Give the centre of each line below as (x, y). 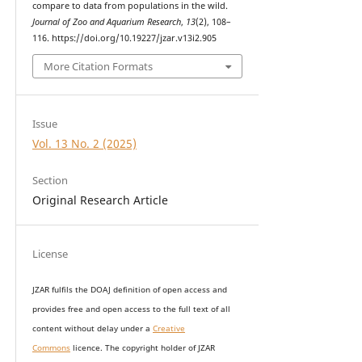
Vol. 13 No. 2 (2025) (84, 144)
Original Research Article (100, 200)
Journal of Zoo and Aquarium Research (106, 21)
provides (50, 309)
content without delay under (88, 328)
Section (50, 181)
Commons (51, 347)
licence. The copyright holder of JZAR (142, 347)
